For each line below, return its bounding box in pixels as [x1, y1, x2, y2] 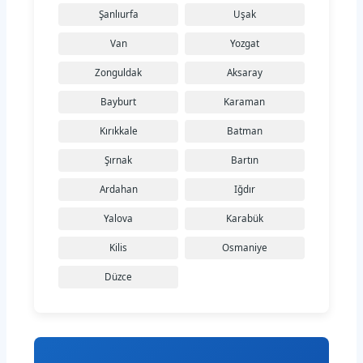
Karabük [225, 212, 263, 225]
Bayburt [100, 96, 137, 109]
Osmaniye [221, 241, 267, 254]
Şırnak [105, 154, 133, 167]
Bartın [230, 154, 258, 167]
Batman [226, 125, 263, 138]
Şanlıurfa [98, 8, 139, 21]
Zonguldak [95, 66, 143, 79]
